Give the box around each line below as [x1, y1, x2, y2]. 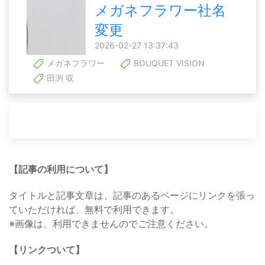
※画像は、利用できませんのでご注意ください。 [9, 217, 214, 230]
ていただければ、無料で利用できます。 [9, 203, 179, 215]
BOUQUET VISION [131, 58, 205, 69]
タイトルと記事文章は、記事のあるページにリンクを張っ [9, 189, 255, 201]
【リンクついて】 [9, 243, 85, 256]
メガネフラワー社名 [95, 1, 226, 19]
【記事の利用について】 [9, 163, 113, 175]
